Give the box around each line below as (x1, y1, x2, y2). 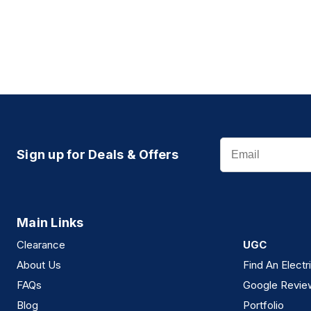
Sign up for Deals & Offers (17, 147, 179, 162)
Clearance (17, 238, 65, 252)
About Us (17, 258, 61, 272)
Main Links (17, 215, 84, 230)
